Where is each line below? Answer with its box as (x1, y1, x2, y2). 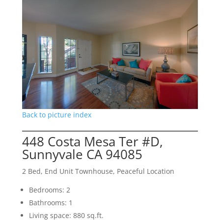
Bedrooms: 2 (28, 185, 70, 194)
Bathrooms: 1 (28, 197, 73, 207)
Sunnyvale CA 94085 (22, 145, 142, 163)
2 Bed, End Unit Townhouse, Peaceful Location (22, 166, 174, 176)
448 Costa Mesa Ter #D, (22, 132, 163, 150)
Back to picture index (22, 110, 91, 119)
